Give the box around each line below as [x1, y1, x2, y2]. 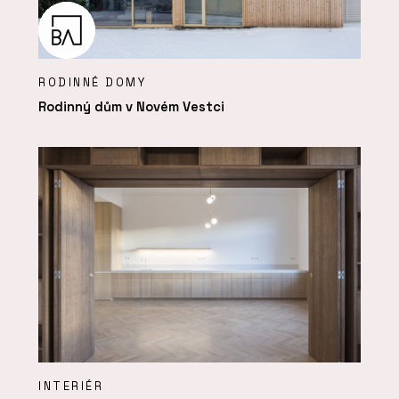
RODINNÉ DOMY [38, 75, 147, 91]
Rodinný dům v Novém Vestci [38, 97, 224, 115]
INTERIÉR [38, 379, 104, 395]
